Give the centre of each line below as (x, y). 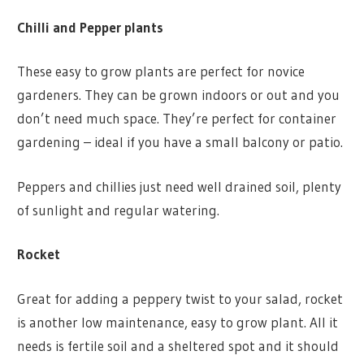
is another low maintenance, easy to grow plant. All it (178, 322)
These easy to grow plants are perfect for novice (161, 71)
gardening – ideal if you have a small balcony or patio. (180, 142)
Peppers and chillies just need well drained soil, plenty (180, 186)
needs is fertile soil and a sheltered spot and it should (178, 345)
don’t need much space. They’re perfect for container (177, 119)
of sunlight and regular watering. (119, 210)
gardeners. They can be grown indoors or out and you (179, 95)
